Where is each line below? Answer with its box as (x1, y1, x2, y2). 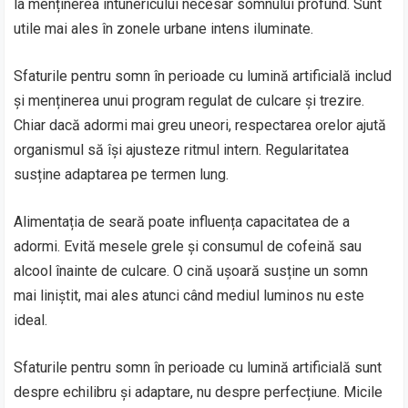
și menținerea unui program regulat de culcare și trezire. (14, 91, 365, 109)
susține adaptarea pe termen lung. (14, 165, 229, 183)
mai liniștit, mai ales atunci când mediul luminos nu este (14, 286, 365, 304)
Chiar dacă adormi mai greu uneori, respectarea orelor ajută (14, 116, 387, 134)
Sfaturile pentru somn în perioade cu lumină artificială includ (14, 66, 393, 85)
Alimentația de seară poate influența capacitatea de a (14, 212, 351, 230)
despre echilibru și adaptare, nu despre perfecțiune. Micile (14, 382, 383, 401)
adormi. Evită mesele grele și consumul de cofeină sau (14, 237, 362, 255)
